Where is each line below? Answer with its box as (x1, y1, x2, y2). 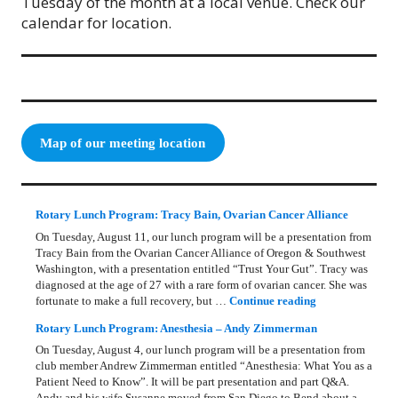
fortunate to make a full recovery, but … (36, 293, 230, 307)
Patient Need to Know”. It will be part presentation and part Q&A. (36, 375, 350, 389)
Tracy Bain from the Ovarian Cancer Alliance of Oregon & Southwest (36, 245, 367, 259)
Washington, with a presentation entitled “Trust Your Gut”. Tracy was (36, 261, 369, 275)
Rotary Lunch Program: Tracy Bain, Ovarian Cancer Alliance (36, 208, 349, 222)
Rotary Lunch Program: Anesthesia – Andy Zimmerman (36, 321, 318, 335)
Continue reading (229, 293, 317, 307)
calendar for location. (21, 12, 171, 33)
